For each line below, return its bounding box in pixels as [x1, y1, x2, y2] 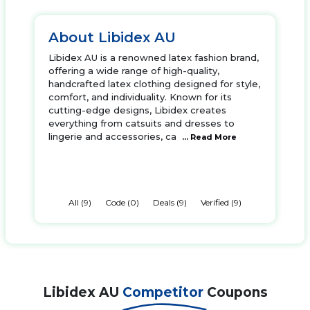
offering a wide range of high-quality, [48, 65, 219, 76]
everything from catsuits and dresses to [48, 118, 235, 129]
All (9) [69, 197, 91, 208]
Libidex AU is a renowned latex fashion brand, [48, 52, 259, 63]
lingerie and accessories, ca [48, 131, 176, 142]
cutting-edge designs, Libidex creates [48, 104, 226, 116]
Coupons [206, 284, 268, 300]
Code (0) [105, 197, 139, 208]
